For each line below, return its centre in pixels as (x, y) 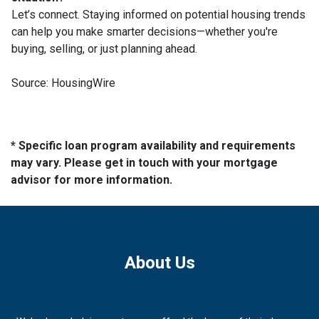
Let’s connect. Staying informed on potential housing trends (158, 14)
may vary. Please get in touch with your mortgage (144, 162)
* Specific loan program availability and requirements (153, 145)
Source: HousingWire (63, 83)
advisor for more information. (91, 179)
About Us (159, 262)
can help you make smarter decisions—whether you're (145, 31)
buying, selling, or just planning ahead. (104, 48)
